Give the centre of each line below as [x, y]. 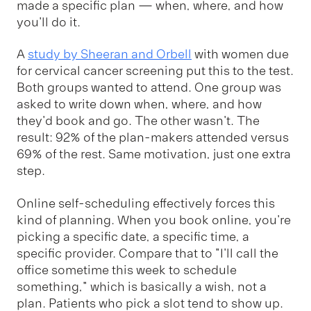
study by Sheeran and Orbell [110, 54]
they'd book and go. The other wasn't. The [138, 121]
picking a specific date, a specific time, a [133, 236]
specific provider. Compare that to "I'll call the [148, 253]
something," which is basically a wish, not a [142, 286]
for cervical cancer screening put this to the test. [155, 71]
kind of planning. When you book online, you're [154, 220]
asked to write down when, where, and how [139, 104]
